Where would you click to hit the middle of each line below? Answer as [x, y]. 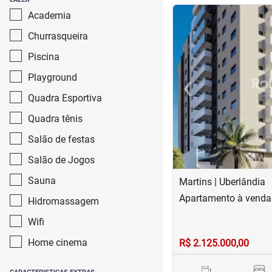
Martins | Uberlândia [222, 182]
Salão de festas [61, 139]
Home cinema [58, 243]
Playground [53, 77]
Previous [205, 93]
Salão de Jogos [61, 160]
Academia [49, 15]
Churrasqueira [58, 36]
